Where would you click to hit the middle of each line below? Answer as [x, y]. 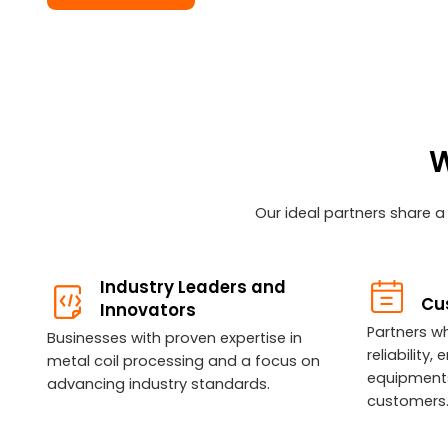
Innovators [150, 310]
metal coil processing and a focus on [183, 361]
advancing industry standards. [158, 384]
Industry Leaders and [193, 287]
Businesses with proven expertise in [174, 338]
